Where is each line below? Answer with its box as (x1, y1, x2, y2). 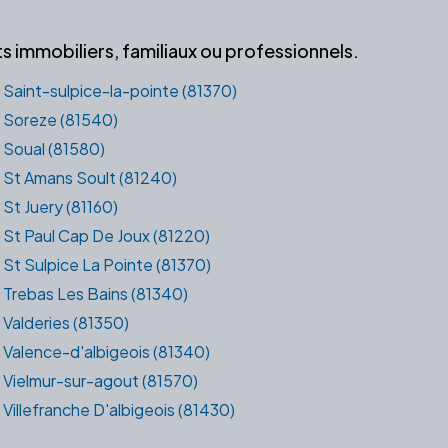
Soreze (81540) (3, 108, 119, 130)
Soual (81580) (3, 137, 106, 159)
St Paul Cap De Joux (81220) (3, 224, 211, 246)
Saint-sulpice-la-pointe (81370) (3, 79, 238, 101)
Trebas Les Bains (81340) (3, 282, 189, 304)
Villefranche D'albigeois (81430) (3, 398, 236, 420)
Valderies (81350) (3, 311, 130, 333)
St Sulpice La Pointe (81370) (3, 253, 212, 275)
